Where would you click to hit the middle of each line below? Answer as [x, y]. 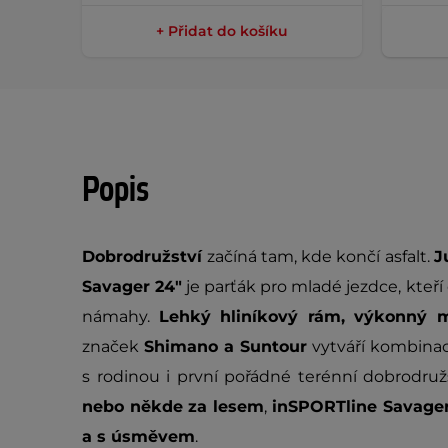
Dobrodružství [145, 256]
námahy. [120, 316]
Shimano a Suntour [225, 346]
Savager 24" [132, 286]
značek [113, 346]
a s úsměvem [138, 436]
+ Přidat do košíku [222, 31]
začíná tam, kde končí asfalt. [320, 256]
